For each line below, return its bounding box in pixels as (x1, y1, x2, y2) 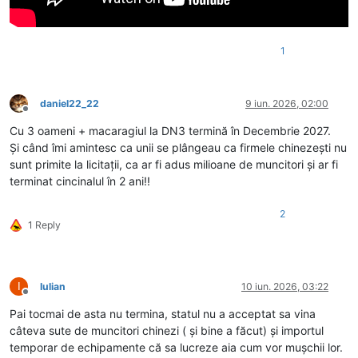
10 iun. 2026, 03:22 (241, 280, 328, 292)
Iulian (40, 280, 66, 292)
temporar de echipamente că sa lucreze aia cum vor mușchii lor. (10, 340, 343, 354)
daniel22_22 (40, 97, 99, 109)
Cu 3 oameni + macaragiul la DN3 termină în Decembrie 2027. (10, 123, 331, 137)
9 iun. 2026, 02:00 (245, 97, 328, 109)
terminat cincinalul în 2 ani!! (10, 173, 150, 188)
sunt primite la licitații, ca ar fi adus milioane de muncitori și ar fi (10, 157, 338, 171)
